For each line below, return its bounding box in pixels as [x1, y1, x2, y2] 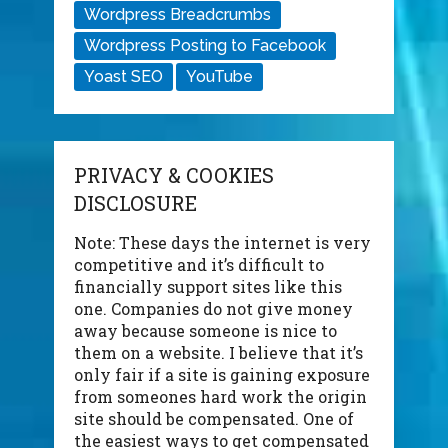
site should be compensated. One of [73, 408, 354, 430]
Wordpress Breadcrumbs [83, 5, 271, 25]
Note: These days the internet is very [73, 232, 371, 254]
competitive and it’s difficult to [73, 254, 324, 276]
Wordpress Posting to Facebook [83, 36, 326, 56]
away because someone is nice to [73, 320, 337, 342]
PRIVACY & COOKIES [73, 162, 274, 189]
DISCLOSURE [73, 190, 197, 217]
